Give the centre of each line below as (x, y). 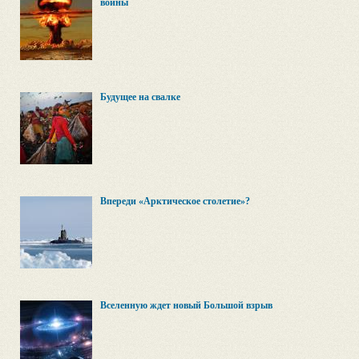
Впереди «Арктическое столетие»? (175, 201)
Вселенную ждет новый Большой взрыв (186, 305)
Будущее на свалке (140, 97)
